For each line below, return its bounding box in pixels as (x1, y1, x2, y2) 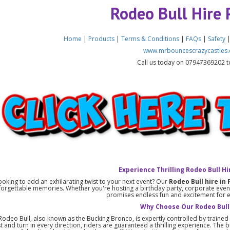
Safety (208, 34, 226, 43)
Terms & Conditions (121, 34, 180, 43)
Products (88, 34, 117, 43)
